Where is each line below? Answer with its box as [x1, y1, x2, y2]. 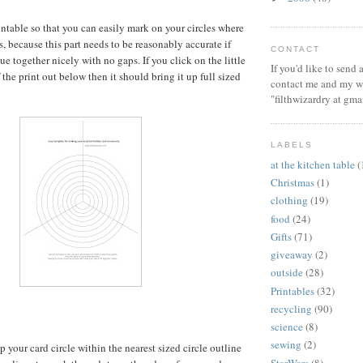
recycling [271, 301, 312, 316]
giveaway [271, 247, 313, 262]
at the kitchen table [271, 156, 355, 172]
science [271, 319, 303, 334]
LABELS [271, 140, 314, 150]
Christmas [271, 175, 314, 190]
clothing [271, 193, 308, 208]
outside [271, 265, 303, 280]
